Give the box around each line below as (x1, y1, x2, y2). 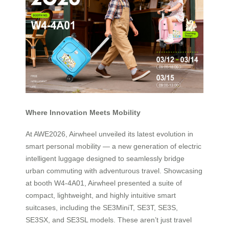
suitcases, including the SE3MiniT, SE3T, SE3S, (26, 203, 178, 212)
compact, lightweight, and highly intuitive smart (26, 191, 176, 200)
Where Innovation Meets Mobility (26, 108, 141, 117)
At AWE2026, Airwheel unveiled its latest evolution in (26, 130, 193, 139)
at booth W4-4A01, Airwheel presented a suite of (26, 179, 182, 188)
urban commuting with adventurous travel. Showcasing (26, 167, 202, 175)
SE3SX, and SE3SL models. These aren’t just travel (26, 216, 192, 224)
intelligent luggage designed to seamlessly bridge (26, 154, 185, 163)
